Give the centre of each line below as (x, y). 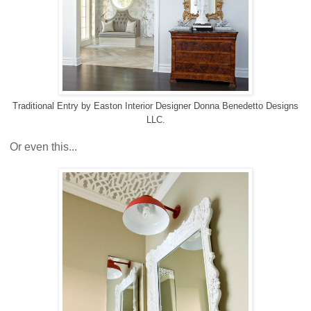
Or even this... (42, 146)
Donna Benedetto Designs (246, 106)
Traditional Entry (45, 106)
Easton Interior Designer (142, 106)
